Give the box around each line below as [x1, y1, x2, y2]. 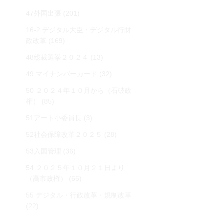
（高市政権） [26, 175, 67, 182]
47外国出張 [26, 9, 61, 17]
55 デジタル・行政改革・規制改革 [26, 191, 131, 199]
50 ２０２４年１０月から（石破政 [26, 87, 131, 94]
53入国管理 [26, 147, 61, 155]
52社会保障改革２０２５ [26, 131, 102, 138]
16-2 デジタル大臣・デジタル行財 [26, 26, 131, 34]
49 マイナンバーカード [26, 70, 97, 78]
